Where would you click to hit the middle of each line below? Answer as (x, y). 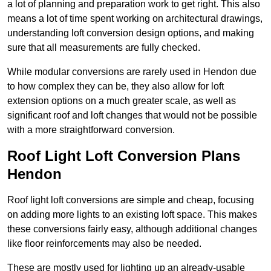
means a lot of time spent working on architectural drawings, (135, 19)
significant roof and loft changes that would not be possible (132, 116)
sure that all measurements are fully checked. (104, 48)
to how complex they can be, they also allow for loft (116, 87)
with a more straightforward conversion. (91, 130)
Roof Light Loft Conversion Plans (124, 156)
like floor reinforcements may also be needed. (104, 244)
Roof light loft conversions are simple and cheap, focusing (131, 200)
